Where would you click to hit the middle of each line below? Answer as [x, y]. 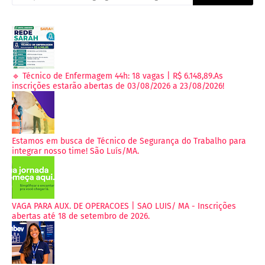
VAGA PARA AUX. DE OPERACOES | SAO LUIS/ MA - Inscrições [124, 206]
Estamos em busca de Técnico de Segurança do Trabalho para [129, 141]
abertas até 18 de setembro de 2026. [81, 216]
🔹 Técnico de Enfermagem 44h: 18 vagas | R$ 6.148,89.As [117, 76]
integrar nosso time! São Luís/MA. [75, 151]
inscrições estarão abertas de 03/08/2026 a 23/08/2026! [118, 86]
